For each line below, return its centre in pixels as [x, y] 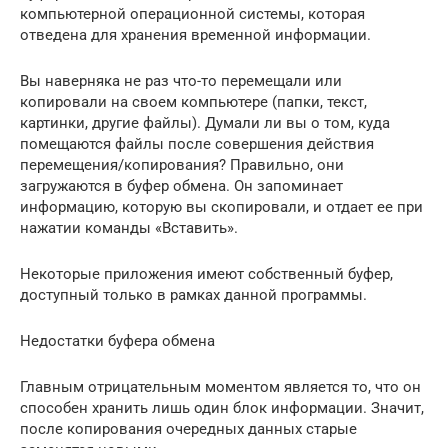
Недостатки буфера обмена [117, 340]
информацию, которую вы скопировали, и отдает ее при [221, 206]
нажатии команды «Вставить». [129, 227]
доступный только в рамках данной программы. [193, 294]
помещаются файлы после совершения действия [197, 143]
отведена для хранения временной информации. [195, 34]
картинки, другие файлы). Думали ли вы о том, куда [205, 122]
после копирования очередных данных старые [188, 428]
